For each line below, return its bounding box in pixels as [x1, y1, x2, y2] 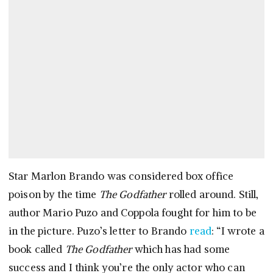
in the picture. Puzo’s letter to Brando [9, 224, 190, 238]
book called [9, 243, 65, 257]
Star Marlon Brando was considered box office [9, 169, 234, 183]
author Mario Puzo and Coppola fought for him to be [9, 206, 257, 220]
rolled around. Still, [166, 188, 259, 202]
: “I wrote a [211, 224, 264, 238]
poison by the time [9, 188, 99, 202]
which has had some [132, 243, 230, 257]
